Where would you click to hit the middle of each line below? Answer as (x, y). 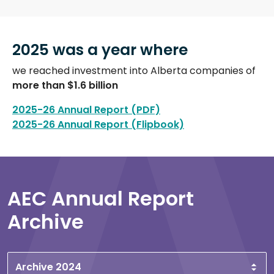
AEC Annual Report (101, 198)
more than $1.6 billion (65, 85)
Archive (46, 221)
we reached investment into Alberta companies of (134, 70)
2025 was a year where (100, 50)
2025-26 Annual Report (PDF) (86, 109)
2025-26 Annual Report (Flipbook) (98, 124)
